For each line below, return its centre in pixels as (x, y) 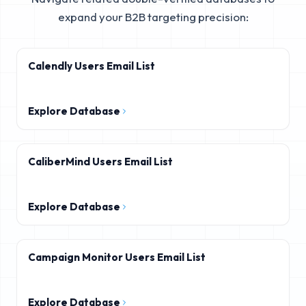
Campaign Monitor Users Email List (117, 257)
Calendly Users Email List (92, 66)
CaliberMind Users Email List (100, 162)
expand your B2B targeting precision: (153, 17)
